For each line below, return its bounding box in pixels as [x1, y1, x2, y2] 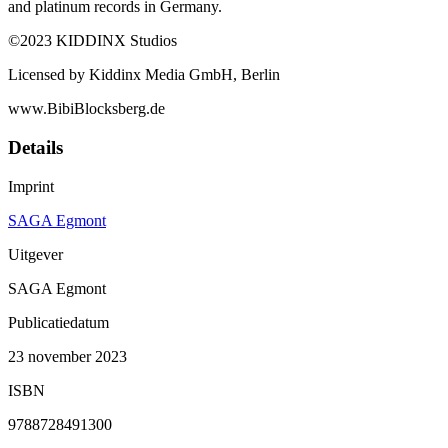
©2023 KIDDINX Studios [8, 32, 177, 50]
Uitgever [8, 245, 63, 263]
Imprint [8, 177, 54, 195]
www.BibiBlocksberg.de [8, 100, 165, 118]
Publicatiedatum [8, 313, 109, 331]
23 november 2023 [8, 347, 127, 365]
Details [8, 137, 63, 159]
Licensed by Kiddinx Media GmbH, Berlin [8, 66, 280, 84]
